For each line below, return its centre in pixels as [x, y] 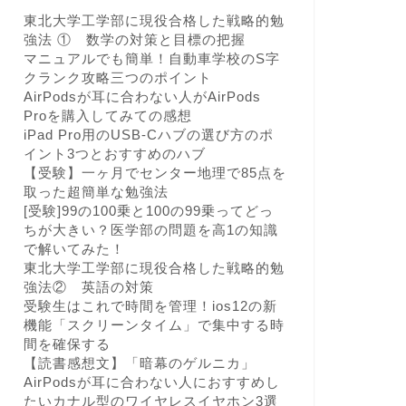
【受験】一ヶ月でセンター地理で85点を [155, 173]
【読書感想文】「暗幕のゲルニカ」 [139, 363]
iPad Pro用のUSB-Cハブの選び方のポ [148, 135]
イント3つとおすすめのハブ [114, 154]
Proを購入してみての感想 [107, 116]
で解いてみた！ [74, 249]
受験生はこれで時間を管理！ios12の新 [150, 306]
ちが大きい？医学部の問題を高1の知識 [150, 230]
